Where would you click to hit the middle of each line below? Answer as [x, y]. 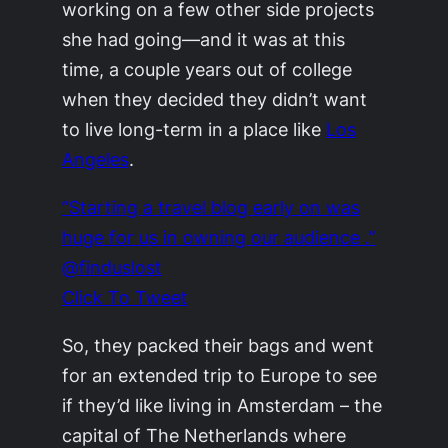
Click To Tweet [125, 297]
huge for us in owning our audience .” [219, 237]
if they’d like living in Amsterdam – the [222, 405]
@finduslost [112, 267]
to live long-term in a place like [194, 128]
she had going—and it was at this [204, 38]
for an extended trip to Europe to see [220, 375]
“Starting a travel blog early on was [211, 207]
